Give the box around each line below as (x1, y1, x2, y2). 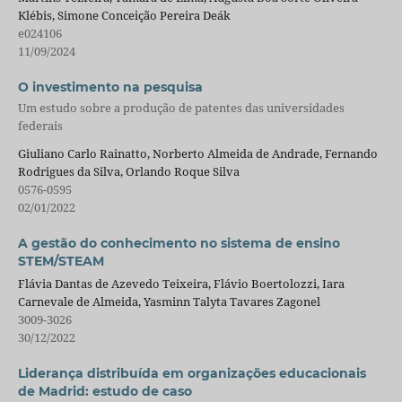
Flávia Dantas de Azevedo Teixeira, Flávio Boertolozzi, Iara (17, 275, 345, 293)
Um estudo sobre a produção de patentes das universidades (17, 99, 345, 116)
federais (17, 117, 63, 134)
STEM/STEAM (17, 253, 104, 270)
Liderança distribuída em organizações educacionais (17, 365, 366, 382)
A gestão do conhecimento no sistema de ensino (17, 235, 340, 252)
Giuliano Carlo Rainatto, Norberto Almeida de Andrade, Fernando (17, 145, 378, 162)
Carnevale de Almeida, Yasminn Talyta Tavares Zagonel (17, 293, 320, 310)
